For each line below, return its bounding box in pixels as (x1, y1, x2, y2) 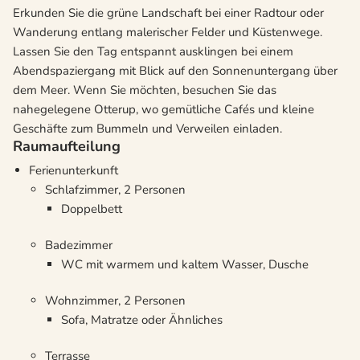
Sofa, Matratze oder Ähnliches (61, 312, 223, 329)
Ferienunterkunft (29, 162, 118, 179)
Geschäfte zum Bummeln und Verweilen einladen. (13, 121, 282, 137)
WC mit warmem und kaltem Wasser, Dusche (61, 256, 309, 273)
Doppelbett (61, 201, 122, 218)
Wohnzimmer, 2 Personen (45, 292, 186, 309)
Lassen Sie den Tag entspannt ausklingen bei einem (13, 43, 293, 60)
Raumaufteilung (13, 137, 121, 157)
